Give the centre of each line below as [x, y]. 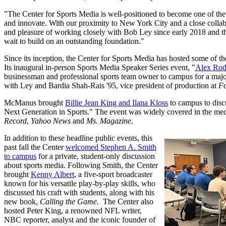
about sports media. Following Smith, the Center [81, 165]
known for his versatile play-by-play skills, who [80, 183]
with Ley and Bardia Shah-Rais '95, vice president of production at [111, 85]
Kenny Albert [52, 174]
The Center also [126, 201]
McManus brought [35, 102]
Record [15, 121]
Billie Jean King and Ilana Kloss [117, 102]
